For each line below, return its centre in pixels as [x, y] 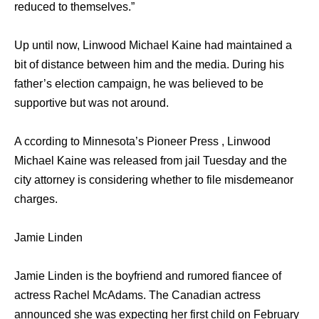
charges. [36, 199]
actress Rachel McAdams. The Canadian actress [137, 296]
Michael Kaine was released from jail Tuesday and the [151, 161]
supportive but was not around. [91, 103]
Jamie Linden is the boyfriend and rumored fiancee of [148, 276]
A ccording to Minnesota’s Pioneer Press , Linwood [142, 142]
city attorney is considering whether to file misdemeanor [154, 180]
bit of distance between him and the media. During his [149, 65]
